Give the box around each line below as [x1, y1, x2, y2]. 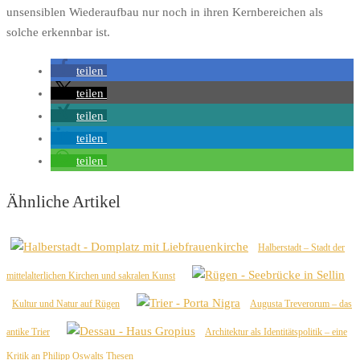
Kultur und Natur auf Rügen [12, 298, 120, 310]
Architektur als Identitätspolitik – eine [205, 326, 347, 338]
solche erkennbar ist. [6, 26, 110, 39]
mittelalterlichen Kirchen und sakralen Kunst [6, 270, 175, 282]
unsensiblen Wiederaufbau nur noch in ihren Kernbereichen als [6, 6, 323, 19]
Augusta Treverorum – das [250, 298, 352, 310]
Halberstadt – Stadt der [258, 242, 345, 254]
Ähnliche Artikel [6, 192, 121, 212]
